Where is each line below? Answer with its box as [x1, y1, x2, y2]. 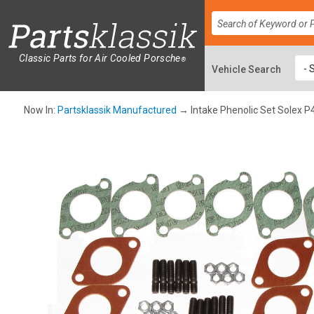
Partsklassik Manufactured [57, 104, 177, 116]
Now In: [24, 104, 57, 116]
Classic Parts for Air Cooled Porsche [19, 53, 181, 64]
